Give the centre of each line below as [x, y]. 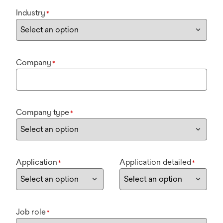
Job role [31, 212]
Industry [31, 13]
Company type [43, 112]
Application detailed [155, 162]
